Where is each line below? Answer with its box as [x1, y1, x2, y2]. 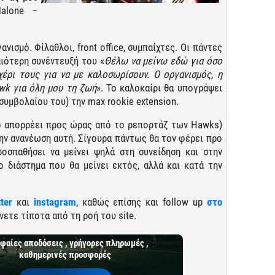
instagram [33, 195, 76, 208]
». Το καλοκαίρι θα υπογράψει [96, 81, 222, 94]
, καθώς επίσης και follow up [76, 195, 207, 208]
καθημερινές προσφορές [19, 249, 112, 260]
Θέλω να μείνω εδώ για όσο [104, 54, 222, 67]
